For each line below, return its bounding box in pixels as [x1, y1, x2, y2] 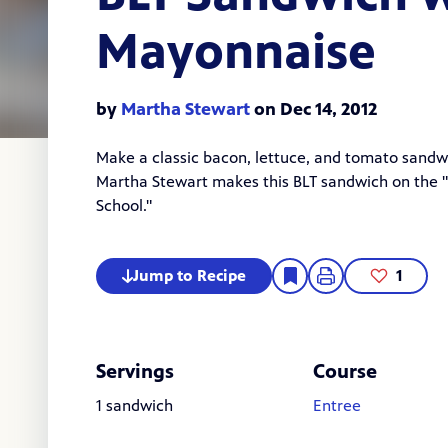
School [96, 196, 143, 216]
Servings [96, 360, 174, 384]
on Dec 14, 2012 [250, 98, 377, 121]
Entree [312, 396, 361, 416]
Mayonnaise [96, 22, 376, 82]
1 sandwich [96, 396, 173, 416]
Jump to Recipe [133, 266, 247, 286]
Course [312, 360, 377, 384]
